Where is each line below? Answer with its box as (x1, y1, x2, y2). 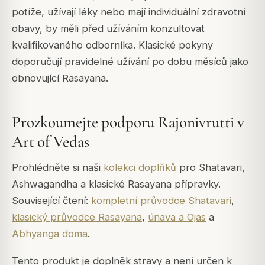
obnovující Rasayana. (12, 72, 108, 85)
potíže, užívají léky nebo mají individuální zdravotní (12, 6, 245, 18)
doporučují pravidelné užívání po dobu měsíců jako (12, 56, 248, 68)
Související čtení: (12, 195, 91, 207)
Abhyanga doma (12, 228, 88, 240)
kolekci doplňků (104, 161, 176, 174)
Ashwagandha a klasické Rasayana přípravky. (12, 178, 221, 190)
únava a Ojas (148, 211, 206, 224)
